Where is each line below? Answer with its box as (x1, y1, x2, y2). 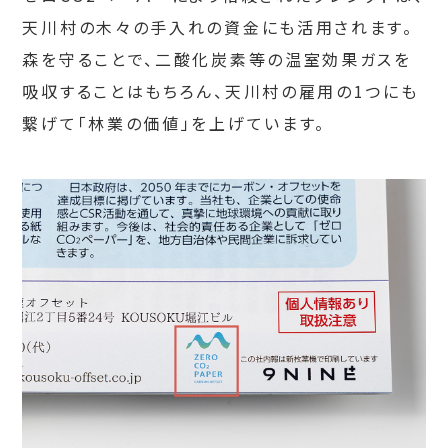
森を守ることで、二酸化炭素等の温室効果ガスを (22, 46, 412, 71)
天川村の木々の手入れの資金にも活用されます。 (22, 14, 414, 39)
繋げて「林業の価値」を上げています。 (22, 110, 327, 135)
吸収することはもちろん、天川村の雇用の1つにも (22, 78, 419, 103)
